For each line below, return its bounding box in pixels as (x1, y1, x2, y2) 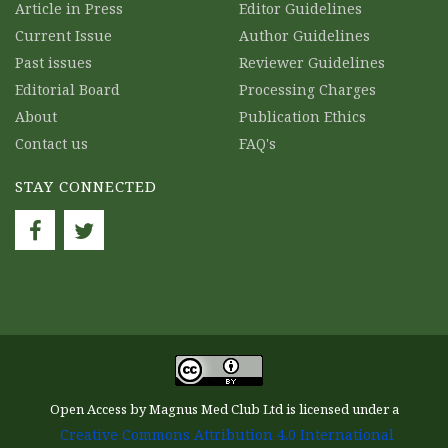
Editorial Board (15, 80, 120, 99)
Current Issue (15, 26, 112, 45)
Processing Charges (239, 80, 376, 99)
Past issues (15, 53, 92, 72)
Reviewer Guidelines (239, 53, 385, 72)
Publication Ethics (239, 107, 366, 126)
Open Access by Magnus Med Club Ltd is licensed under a (49, 400, 399, 418)
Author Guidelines (239, 26, 370, 45)
